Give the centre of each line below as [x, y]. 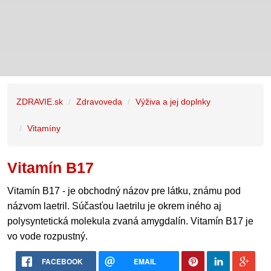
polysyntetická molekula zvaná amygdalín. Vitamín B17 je [130, 221]
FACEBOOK [62, 261]
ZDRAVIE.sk [40, 102]
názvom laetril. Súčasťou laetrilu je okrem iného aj [114, 206]
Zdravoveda [99, 102]
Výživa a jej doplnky [173, 102]
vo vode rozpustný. [47, 236]
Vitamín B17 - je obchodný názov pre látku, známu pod [124, 191]
